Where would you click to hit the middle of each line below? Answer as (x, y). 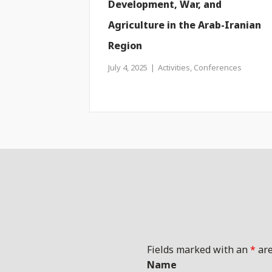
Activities (174, 68)
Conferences (218, 68)
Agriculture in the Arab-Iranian (185, 26)
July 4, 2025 (129, 68)
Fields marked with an (198, 250)
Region (125, 46)
